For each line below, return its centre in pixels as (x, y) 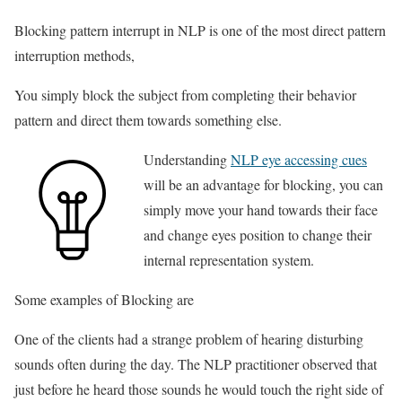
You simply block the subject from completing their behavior (185, 94)
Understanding (187, 159)
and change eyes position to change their (258, 234)
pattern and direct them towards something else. (150, 119)
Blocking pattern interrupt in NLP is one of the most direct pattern (200, 30)
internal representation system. (229, 259)
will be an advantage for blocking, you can (263, 184)
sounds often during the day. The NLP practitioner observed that (196, 363)
